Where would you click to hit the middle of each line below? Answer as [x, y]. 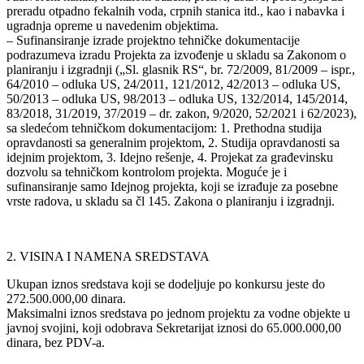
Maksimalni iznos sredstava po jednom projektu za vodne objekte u [178, 313]
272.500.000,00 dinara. [66, 298]
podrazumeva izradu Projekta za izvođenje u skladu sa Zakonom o [176, 54]
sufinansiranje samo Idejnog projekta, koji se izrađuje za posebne [172, 186]
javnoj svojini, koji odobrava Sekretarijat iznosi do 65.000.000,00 [174, 327]
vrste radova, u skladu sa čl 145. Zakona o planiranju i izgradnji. [171, 201]
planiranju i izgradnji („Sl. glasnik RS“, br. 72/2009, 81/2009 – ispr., [181, 69]
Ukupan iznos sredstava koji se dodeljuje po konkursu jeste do [166, 284]
